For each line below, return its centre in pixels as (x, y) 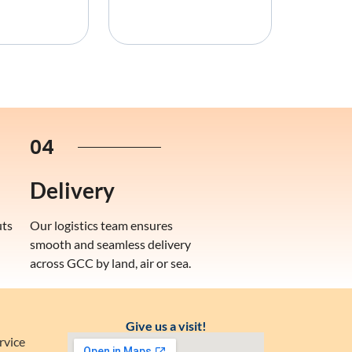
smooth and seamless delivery (110, 244)
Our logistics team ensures (101, 225)
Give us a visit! (166, 325)
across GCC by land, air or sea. (110, 262)
